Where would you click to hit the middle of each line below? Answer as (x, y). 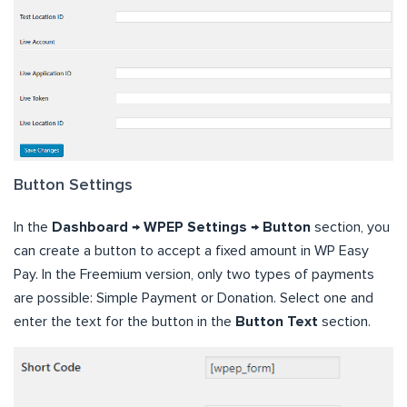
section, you (350, 228)
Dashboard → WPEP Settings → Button (181, 228)
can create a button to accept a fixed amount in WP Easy (191, 251)
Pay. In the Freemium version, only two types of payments (194, 275)
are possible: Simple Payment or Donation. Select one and (194, 298)
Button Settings (73, 186)
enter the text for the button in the (124, 322)
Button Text (277, 322)
